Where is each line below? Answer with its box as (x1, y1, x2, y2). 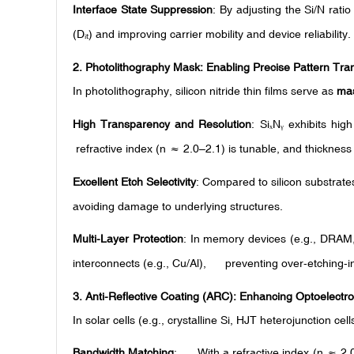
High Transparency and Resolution (73, 117, 252, 130)
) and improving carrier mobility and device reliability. (88, 27, 351, 40)
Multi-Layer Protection (73, 232, 183, 246)
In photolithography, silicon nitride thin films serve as (73, 85, 337, 98)
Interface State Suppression (73, 2, 213, 16)
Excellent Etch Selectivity (73, 175, 197, 188)
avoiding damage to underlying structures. (73, 199, 283, 213)
